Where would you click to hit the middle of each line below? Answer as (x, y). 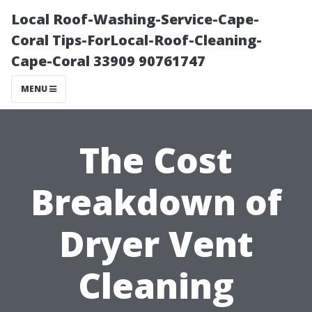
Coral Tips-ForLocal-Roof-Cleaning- (136, 40)
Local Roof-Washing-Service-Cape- (135, 19)
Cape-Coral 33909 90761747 (108, 61)
